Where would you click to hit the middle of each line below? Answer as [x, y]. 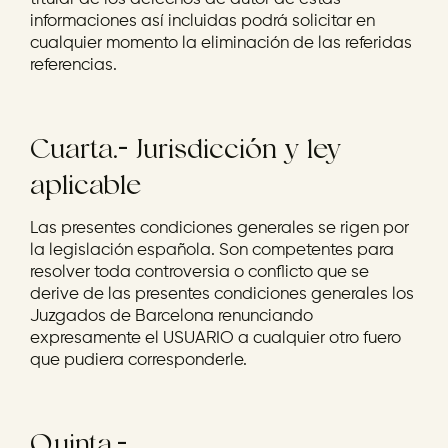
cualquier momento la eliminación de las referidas [221, 43]
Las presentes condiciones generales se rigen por [219, 228]
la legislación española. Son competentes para [212, 250]
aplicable [85, 184]
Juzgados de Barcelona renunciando [171, 316]
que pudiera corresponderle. [138, 360]
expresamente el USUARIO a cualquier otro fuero [215, 338]
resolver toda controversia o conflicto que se [199, 272]
